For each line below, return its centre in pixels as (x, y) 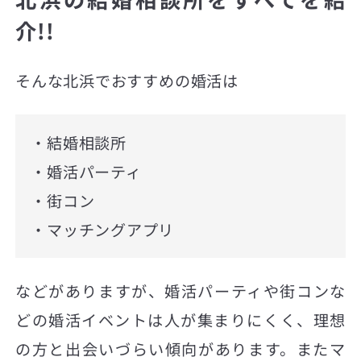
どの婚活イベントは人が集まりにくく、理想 (180, 320)
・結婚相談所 (79, 142)
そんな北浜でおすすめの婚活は (127, 81)
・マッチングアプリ (103, 229)
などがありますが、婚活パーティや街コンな (180, 291)
